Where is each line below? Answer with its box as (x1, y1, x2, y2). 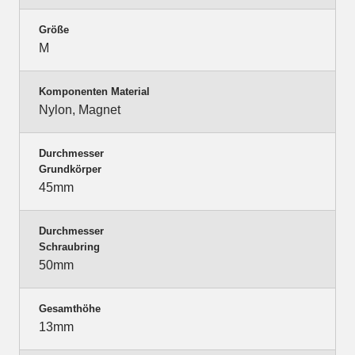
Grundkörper (39, 163, 101, 176)
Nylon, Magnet (39, 103, 120, 117)
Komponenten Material (39, 86, 150, 98)
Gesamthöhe (39, 303, 101, 315)
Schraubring (39, 241, 100, 254)
